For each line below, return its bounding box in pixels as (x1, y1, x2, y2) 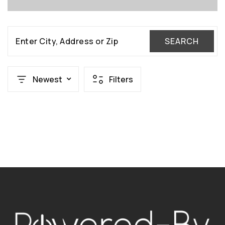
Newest (33, 73, 62, 85)
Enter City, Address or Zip (16, 36, 118, 47)
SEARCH (165, 36, 199, 47)
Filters (109, 73, 133, 85)
